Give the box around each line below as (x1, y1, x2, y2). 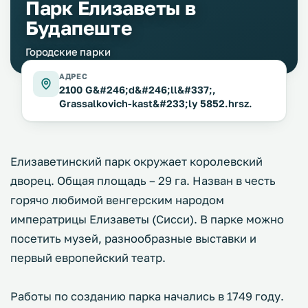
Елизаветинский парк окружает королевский (10, 155, 263, 168)
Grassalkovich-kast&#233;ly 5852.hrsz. (59, 98, 252, 109)
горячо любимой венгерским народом (10, 193, 224, 207)
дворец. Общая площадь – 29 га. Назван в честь (10, 174, 276, 188)
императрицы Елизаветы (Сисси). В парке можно (10, 212, 284, 226)
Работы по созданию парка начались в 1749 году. (10, 289, 284, 303)
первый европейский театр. (10, 251, 166, 265)
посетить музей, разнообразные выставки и (10, 232, 256, 245)
